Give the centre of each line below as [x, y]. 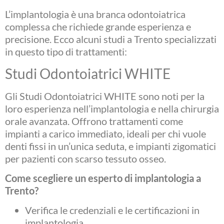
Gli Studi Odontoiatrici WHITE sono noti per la [105, 96]
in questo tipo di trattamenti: [66, 52]
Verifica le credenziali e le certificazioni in [112, 210]
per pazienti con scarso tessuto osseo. [85, 158]
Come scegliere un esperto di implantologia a [103, 178]
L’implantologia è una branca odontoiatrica [95, 14]
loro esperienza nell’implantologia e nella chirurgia [112, 108]
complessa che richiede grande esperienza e [98, 27]
